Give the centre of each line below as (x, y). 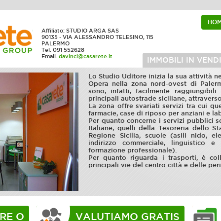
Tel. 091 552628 (63, 50)
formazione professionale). (132, 150)
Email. (50, 56)
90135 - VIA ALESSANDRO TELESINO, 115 (97, 37)
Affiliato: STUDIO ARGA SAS (80, 31)
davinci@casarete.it (86, 56)
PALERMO (55, 43)
